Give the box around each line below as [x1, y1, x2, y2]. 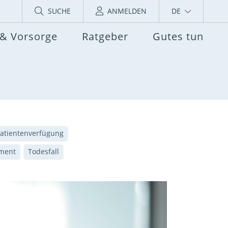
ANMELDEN [107, 6, 147, 16]
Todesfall [27, 147, 59, 156]
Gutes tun [153, 30, 204, 44]
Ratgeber [82, 30, 128, 44]
